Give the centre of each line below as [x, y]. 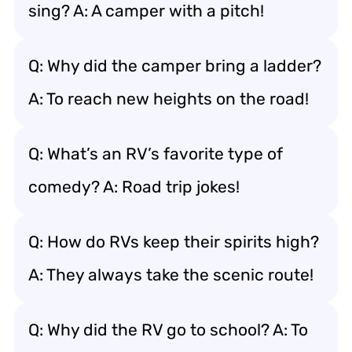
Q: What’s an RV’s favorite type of [156, 153]
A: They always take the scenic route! [171, 274]
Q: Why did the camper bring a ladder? [175, 65]
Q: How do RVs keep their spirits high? [174, 241]
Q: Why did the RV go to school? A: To [168, 329]
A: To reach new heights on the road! [169, 98]
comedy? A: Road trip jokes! [134, 186]
